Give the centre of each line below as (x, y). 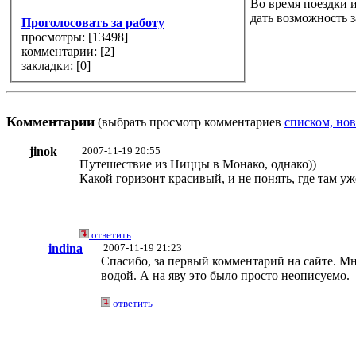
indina (66, 249)
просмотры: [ (57, 37)
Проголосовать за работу (93, 22)
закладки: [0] (85, 65)
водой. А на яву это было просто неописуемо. (225, 276)
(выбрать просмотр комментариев (190, 122)
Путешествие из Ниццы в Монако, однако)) (198, 164)
